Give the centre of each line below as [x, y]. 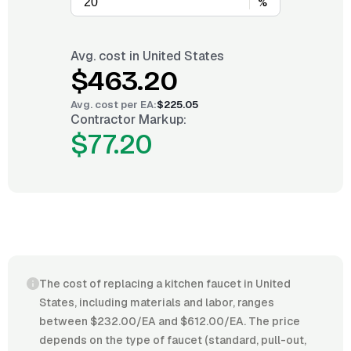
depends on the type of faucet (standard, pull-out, [173, 340]
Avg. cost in [107, 56]
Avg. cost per [105, 105]
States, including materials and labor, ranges [157, 302]
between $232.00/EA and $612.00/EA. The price [170, 321]
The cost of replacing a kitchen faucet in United [165, 284]
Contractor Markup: [128, 119]
